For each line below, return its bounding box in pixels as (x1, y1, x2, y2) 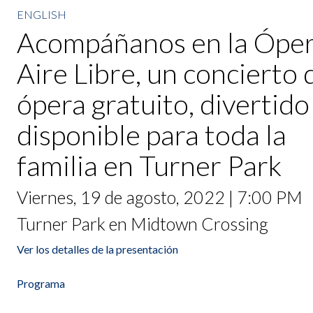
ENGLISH (17, 7, 66, 21)
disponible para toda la (17, 118, 286, 152)
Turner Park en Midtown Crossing (17, 212, 268, 234)
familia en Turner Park (17, 149, 282, 183)
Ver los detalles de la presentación (17, 242, 178, 256)
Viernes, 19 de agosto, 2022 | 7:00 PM (17, 187, 303, 208)
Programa (17, 277, 65, 291)
